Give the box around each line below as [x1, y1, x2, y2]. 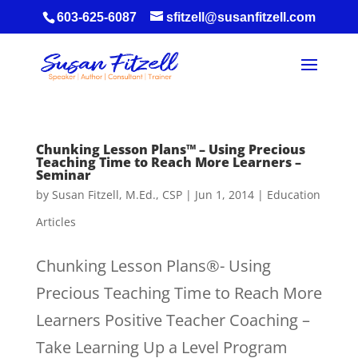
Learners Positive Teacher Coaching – [35, 309, 310, 331]
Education [266, 187, 320, 202]
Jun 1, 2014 [194, 187, 254, 202]
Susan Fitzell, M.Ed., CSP [51, 187, 182, 202]
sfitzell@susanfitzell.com [165, 10, 316, 24]
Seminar [35, 166, 91, 184]
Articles [35, 214, 76, 229]
